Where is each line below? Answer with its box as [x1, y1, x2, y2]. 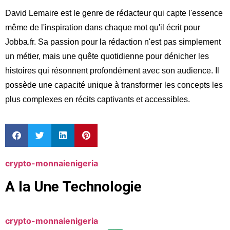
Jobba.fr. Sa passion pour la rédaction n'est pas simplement [5, 37, 221, 47]
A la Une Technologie [5, 178, 142, 195]
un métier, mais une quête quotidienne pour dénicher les [5, 52, 209, 61]
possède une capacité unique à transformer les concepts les [5, 81, 223, 90]
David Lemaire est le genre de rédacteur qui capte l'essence [5, 9, 223, 18]
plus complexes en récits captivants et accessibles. [5, 95, 190, 104]
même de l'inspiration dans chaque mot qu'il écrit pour [5, 23, 200, 32]
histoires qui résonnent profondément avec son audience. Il [5, 66, 219, 75]
